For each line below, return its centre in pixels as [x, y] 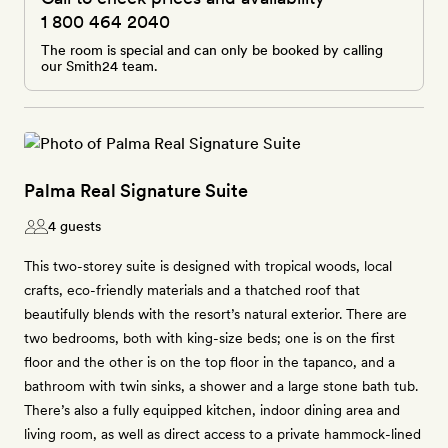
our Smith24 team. [99, 66]
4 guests [74, 226]
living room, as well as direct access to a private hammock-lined [222, 434]
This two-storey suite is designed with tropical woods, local [208, 266]
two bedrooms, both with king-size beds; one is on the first [209, 338]
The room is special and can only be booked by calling [212, 50]
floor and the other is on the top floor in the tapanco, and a [209, 362]
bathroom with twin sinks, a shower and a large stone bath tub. [221, 386]
